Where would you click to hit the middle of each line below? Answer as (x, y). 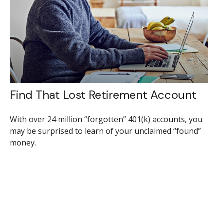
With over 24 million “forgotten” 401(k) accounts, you (106, 119)
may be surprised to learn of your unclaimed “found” (105, 131)
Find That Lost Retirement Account (103, 95)
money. (23, 143)
